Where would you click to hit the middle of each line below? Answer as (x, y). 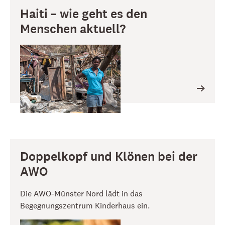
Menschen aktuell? (73, 29)
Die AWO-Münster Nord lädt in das (81, 193)
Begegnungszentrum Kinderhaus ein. (85, 205)
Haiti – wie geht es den (84, 14)
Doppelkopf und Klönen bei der (109, 157)
